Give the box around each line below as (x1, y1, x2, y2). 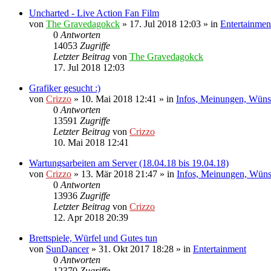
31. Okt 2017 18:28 (99, 243, 174, 254)
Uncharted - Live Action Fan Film (29, 7, 159, 18)
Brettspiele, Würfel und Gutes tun (29, 232, 157, 243)
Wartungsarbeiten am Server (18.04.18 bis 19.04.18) (29, 157, 229, 168)
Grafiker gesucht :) (29, 82, 100, 93)
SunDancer (46, 243, 89, 254)
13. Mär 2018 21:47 (81, 168, 157, 179)
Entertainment (193, 243, 246, 254)
